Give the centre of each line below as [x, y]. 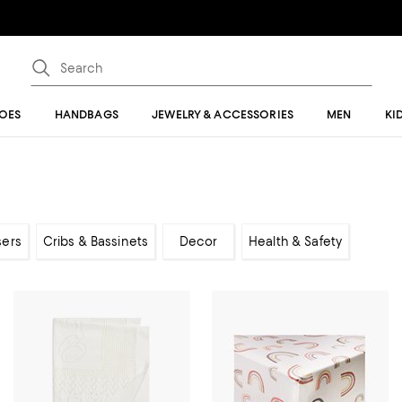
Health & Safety [296, 241]
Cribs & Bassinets [96, 241]
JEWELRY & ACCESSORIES [223, 114]
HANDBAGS [86, 114]
